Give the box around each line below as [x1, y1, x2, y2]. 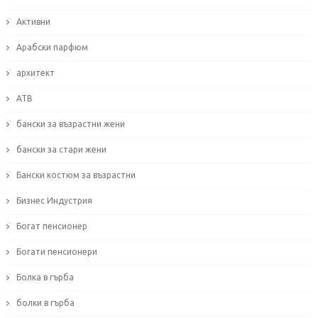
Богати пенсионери [16, 247, 97, 257]
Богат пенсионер [16, 221, 87, 231]
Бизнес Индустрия [16, 196, 92, 206]
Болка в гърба [16, 273, 74, 283]
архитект [16, 68, 55, 78]
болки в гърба [16, 298, 75, 308]
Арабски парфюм [16, 43, 88, 53]
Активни [16, 17, 50, 27]
